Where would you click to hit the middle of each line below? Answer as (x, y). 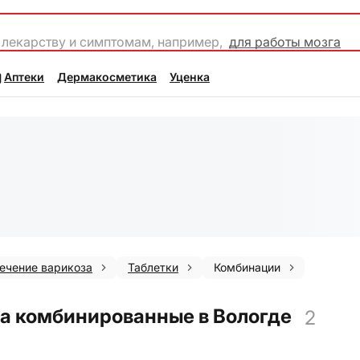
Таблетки (153, 267)
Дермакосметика (107, 77)
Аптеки (24, 77)
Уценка (190, 77)
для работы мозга (285, 42)
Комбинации (247, 267)
